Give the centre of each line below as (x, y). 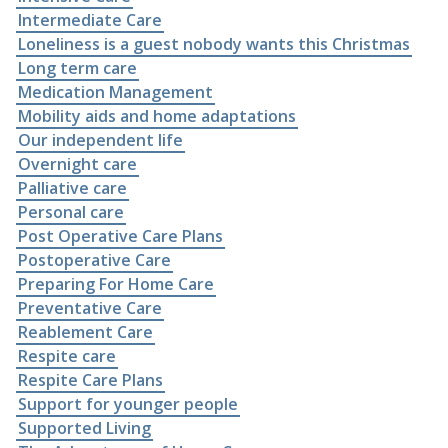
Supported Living (84, 427)
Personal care (71, 211)
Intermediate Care (90, 19)
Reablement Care (85, 331)
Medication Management (115, 91)
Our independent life (100, 139)
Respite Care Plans (90, 379)
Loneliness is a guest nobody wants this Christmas (214, 43)
